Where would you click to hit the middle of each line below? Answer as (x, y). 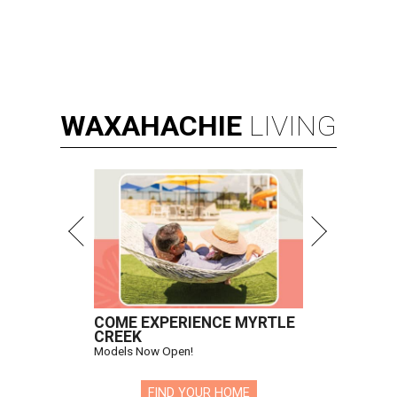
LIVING (293, 126)
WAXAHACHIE (151, 126)
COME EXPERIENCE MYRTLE (195, 323)
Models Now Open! (144, 351)
